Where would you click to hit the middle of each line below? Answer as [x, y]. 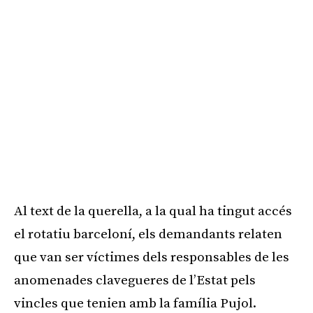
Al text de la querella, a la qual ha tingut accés [153, 211]
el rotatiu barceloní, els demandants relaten [148, 234]
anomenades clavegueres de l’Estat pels [135, 280]
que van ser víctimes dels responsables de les [152, 257]
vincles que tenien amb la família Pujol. [135, 303]
